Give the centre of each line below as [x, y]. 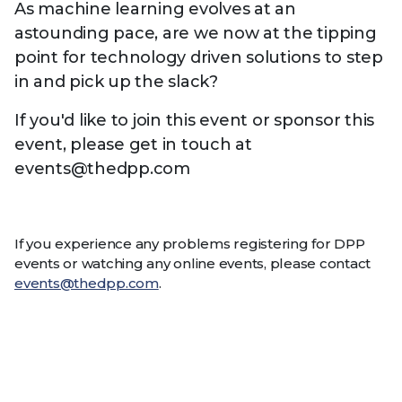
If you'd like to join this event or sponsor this [194, 120]
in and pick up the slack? [116, 82]
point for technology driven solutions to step [199, 57]
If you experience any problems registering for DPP [190, 244]
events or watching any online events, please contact [192, 263]
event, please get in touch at [133, 144]
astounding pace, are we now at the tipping [196, 33]
